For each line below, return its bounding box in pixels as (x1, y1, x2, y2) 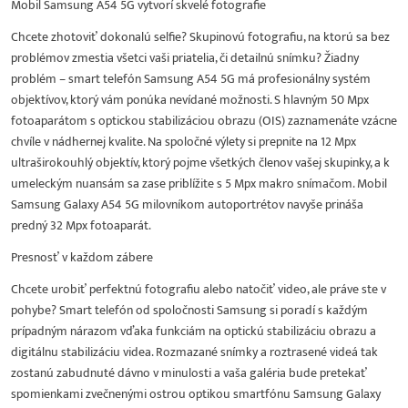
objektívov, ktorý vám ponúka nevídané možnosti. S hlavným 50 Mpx (11, 88, 369, 110)
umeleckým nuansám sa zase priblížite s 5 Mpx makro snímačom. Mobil (11, 172, 387, 194)
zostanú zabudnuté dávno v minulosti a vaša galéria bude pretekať (11, 362, 367, 383)
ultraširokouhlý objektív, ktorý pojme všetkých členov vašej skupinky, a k (11, 151, 390, 173)
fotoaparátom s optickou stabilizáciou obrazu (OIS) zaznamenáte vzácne (11, 109, 397, 131)
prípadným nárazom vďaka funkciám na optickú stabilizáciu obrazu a (11, 320, 376, 342)
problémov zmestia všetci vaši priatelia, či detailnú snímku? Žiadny (11, 46, 359, 68)
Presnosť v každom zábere (11, 246, 153, 268)
